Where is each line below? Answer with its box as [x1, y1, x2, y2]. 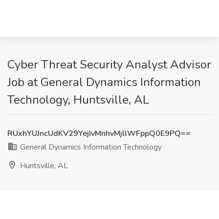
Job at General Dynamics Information [7, 74, 201, 90]
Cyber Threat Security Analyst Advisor [7, 57, 211, 72]
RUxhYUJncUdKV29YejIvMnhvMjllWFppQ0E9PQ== [7, 128, 191, 139]
